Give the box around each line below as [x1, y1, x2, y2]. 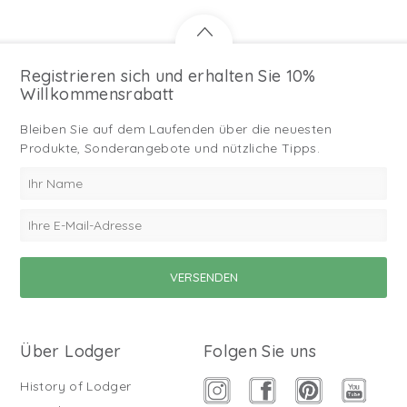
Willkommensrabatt [20, 84, 174, 105]
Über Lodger [20, 341, 122, 362]
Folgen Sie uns [203, 341, 316, 362]
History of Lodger [20, 378, 132, 395]
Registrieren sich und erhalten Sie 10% [20, 65, 316, 87]
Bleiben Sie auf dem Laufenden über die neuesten [20, 121, 332, 138]
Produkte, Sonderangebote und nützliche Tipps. [20, 140, 321, 157]
